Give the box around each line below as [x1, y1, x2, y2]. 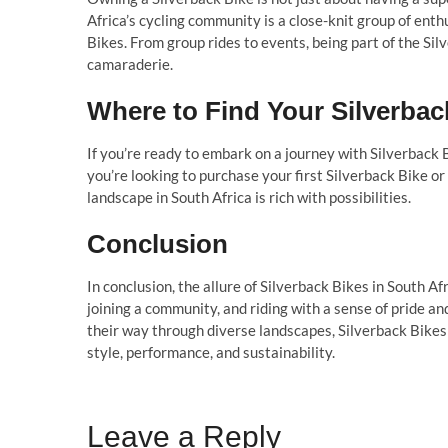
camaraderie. [87, 55, 173, 73]
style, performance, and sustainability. [87, 343, 335, 361]
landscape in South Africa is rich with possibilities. [87, 188, 411, 206]
